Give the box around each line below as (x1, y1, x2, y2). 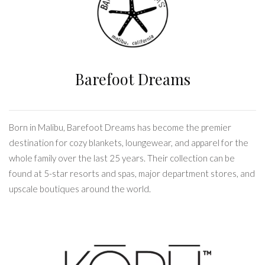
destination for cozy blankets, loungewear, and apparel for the (9, 137, 248, 148)
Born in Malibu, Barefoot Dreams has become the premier (9, 122, 231, 133)
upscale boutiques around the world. (9, 183, 151, 195)
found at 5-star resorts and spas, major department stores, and (9, 168, 255, 179)
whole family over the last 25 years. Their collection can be (9, 153, 235, 164)
